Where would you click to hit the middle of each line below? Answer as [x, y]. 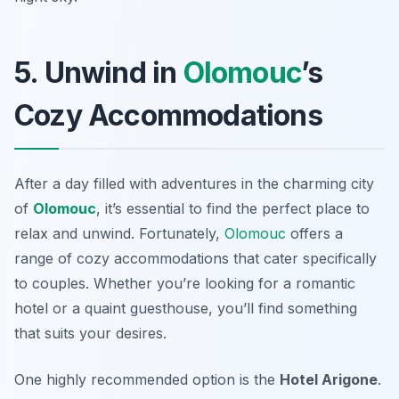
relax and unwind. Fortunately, [119, 233]
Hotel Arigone [329, 379]
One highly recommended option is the [147, 379]
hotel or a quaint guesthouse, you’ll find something [186, 308]
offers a [314, 233]
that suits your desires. [90, 333]
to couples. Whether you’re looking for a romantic [185, 283]
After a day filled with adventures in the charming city [194, 183]
